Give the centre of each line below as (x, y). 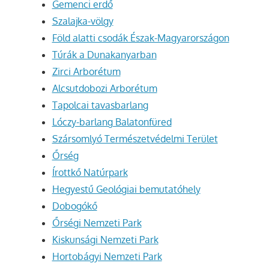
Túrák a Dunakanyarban (104, 55)
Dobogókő (74, 206)
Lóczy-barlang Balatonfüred (112, 122)
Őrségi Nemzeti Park (97, 223)
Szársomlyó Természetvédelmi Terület (135, 139)
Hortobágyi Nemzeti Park (107, 257)
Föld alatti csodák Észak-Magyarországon (141, 38)
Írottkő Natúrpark (90, 173)
